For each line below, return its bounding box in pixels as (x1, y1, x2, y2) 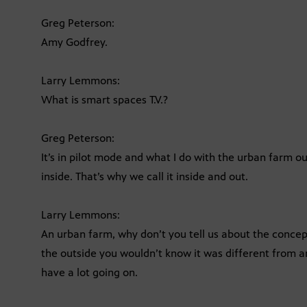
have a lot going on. (41, 265, 138, 279)
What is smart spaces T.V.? (41, 93, 168, 106)
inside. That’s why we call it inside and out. (41, 169, 248, 183)
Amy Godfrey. (41, 35, 108, 49)
